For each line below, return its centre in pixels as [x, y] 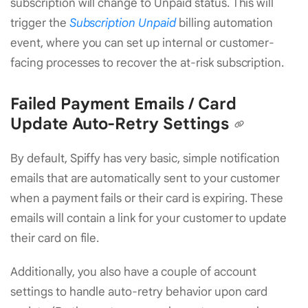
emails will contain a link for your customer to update [149, 219]
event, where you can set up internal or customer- [143, 43]
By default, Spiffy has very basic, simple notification [145, 159]
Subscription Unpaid [122, 23]
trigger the [40, 23]
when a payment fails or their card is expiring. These [147, 199]
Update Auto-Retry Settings [120, 124]
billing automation [224, 23]
